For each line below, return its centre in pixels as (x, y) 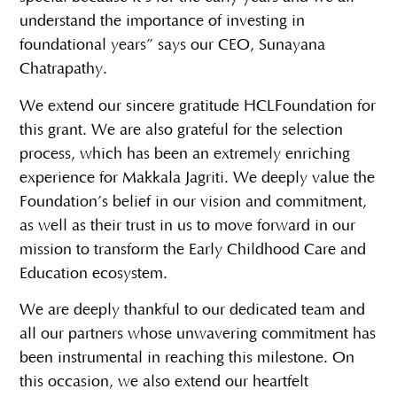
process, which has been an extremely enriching (185, 154)
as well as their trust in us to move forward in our (188, 226)
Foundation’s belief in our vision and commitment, (194, 202)
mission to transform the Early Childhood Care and (193, 249)
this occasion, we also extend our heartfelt (164, 381)
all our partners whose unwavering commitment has (198, 334)
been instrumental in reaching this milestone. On (187, 358)
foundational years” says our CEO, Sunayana (173, 46)
